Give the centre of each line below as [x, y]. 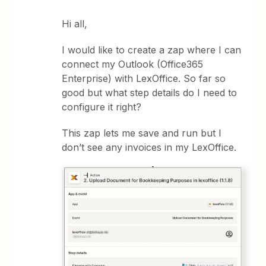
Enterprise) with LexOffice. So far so [144, 78]
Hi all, [75, 24]
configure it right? [102, 107]
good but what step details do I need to [150, 93]
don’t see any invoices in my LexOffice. [149, 147]
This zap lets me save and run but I [142, 133]
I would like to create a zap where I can [152, 50]
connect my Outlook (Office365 [133, 64]
